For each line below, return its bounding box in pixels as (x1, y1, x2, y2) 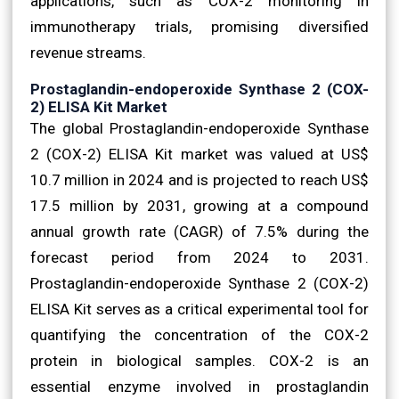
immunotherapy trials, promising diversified (30, 17, 369, 36)
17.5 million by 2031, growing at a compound (30, 196, 369, 215)
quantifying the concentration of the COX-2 (30, 325, 369, 344)
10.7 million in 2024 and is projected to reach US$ (30, 170, 369, 189)
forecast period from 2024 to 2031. (30, 248, 369, 266)
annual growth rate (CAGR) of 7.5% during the (30, 222, 369, 240)
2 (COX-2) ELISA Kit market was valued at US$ (30, 144, 369, 163)
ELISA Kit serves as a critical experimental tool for (30, 299, 369, 318)
